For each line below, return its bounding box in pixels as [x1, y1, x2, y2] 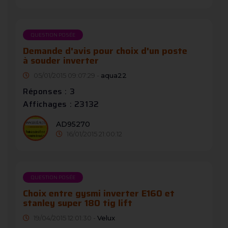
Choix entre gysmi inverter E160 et [23, 186, 175, 201]
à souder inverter [23, 53, 99, 68]
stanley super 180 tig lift [23, 196, 132, 211]
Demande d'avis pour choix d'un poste [23, 44, 187, 59]
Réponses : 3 [23, 85, 75, 98]
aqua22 [101, 71, 127, 80]
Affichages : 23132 [23, 98, 99, 111]
